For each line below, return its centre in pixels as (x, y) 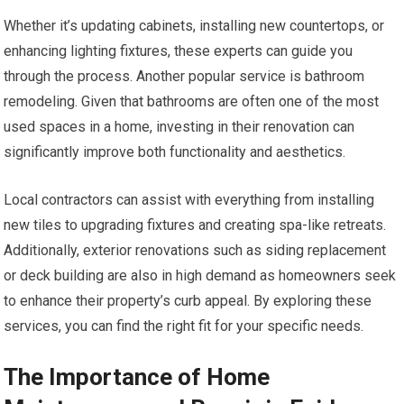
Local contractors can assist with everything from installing (189, 200)
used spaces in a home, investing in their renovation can (179, 127)
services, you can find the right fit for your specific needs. (184, 326)
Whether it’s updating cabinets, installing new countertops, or (194, 26)
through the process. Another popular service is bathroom (184, 77)
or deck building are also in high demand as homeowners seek (200, 276)
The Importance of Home (137, 377)
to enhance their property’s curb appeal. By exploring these (188, 301)
